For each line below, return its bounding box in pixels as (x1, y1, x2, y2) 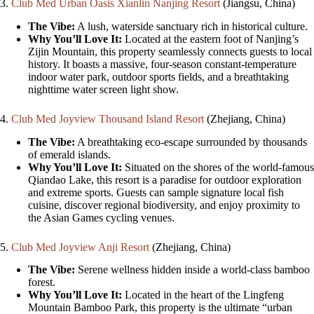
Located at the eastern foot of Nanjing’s (122, 32, 299, 45)
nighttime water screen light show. (28, 83, 179, 95)
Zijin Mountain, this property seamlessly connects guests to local (28, 45, 312, 57)
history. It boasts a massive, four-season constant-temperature (28, 57, 296, 70)
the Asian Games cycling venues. (28, 211, 175, 224)
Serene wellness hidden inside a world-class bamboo (75, 264, 310, 276)
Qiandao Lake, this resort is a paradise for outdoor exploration (28, 173, 301, 186)
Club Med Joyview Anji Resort (11, 240, 149, 253)
